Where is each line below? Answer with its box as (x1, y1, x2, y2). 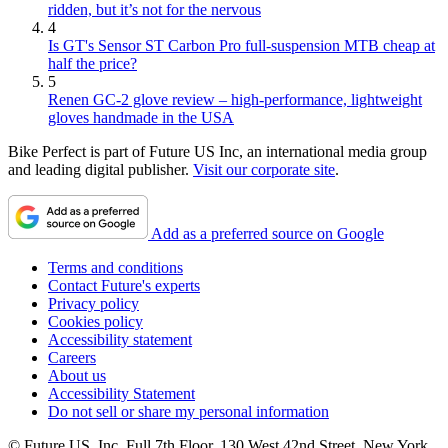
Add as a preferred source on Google (151, 225, 384, 243)
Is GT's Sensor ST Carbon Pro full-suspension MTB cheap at (48, 37, 435, 55)
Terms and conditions (48, 259, 183, 277)
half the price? (48, 55, 137, 73)
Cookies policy (48, 313, 143, 331)
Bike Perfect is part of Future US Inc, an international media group (8, 143, 427, 161)
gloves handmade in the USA (48, 109, 234, 127)
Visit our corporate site (193, 161, 335, 179)
